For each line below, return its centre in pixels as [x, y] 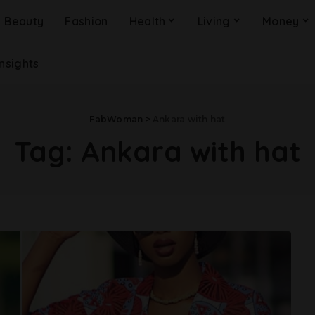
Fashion [86, 21]
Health [147, 21]
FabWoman [116, 119]
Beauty [24, 21]
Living [214, 21]
